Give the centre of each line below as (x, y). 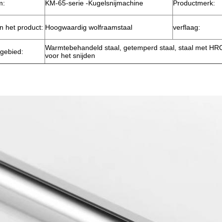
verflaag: (187, 27)
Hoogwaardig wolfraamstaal (89, 27)
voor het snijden (70, 55)
